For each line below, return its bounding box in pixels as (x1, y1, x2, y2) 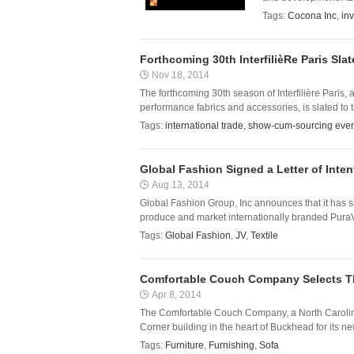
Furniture (165, 340, 204, 351)
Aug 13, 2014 (152, 179, 209, 190)
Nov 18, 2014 (152, 70, 209, 81)
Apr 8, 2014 (152, 289, 201, 300)
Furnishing (209, 340, 254, 351)
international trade (165, 120, 243, 131)
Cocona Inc (288, 10, 337, 21)
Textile (250, 230, 278, 241)
